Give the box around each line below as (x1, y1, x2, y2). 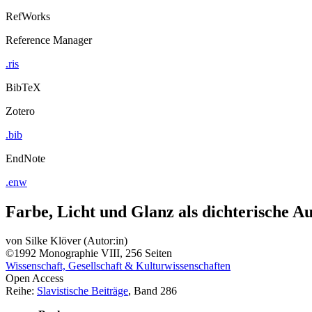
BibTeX (6, 81, 41, 93)
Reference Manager (6, 33, 92, 46)
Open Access (6, 272, 63, 285)
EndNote (6, 152, 45, 164)
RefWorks (6, 10, 50, 22)
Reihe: (6, 285, 37, 297)
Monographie (39, 247, 98, 260)
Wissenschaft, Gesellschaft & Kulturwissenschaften (6, 260, 231, 272)
